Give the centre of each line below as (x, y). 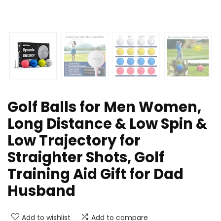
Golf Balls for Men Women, (104, 107)
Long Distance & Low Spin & (107, 124)
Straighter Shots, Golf (86, 158)
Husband (41, 191)
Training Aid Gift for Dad (95, 174)
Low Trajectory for (74, 141)
